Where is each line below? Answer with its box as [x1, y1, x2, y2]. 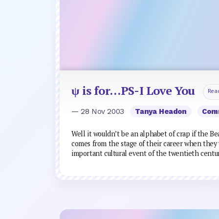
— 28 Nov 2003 [71, 107, 127, 116]
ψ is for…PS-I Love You [71, 82, 195, 98]
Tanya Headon [134, 107, 187, 116]
